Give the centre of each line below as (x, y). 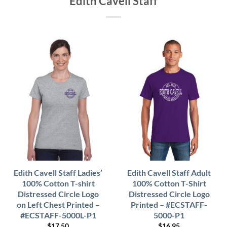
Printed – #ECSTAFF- (169, 204)
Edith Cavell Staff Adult (169, 172)
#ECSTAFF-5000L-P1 (58, 215)
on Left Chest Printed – (58, 204)
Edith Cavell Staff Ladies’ (58, 172)
